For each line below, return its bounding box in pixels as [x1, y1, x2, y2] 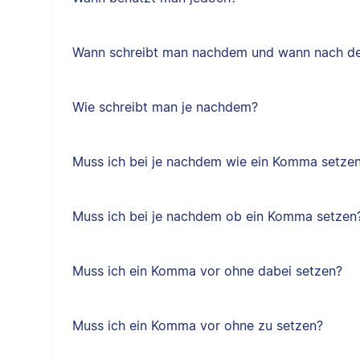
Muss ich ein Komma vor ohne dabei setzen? [72, 263, 342, 279]
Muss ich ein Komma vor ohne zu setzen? [72, 317, 323, 333]
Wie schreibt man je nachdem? [72, 99, 258, 115]
